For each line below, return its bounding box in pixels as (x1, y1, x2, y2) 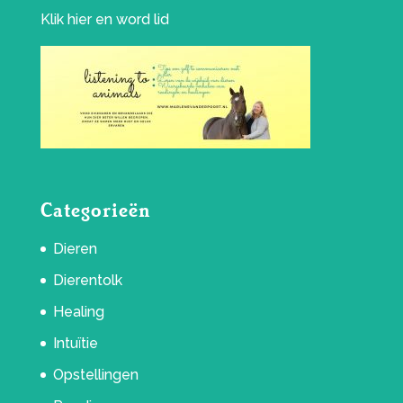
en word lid (91, 10, 169, 28)
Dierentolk (52, 271, 122, 289)
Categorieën (40, 197, 151, 221)
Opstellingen (52, 365, 139, 383)
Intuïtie (52, 334, 98, 352)
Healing (52, 302, 104, 320)
